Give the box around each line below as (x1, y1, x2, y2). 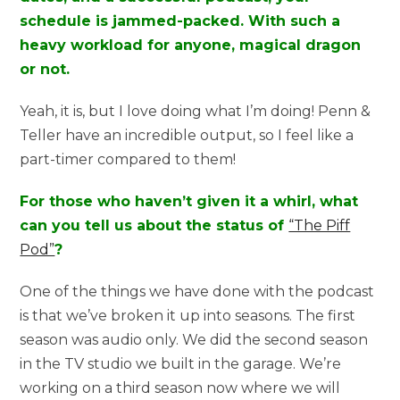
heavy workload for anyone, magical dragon (20, 36, 362, 54)
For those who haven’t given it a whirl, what (20, 192, 359, 210)
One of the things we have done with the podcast (20, 282, 375, 300)
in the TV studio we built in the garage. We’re (20, 354, 342, 372)
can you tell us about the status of (20, 216, 289, 234)
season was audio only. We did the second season (20, 330, 369, 348)
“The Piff (288, 216, 351, 234)
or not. (20, 60, 71, 78)
